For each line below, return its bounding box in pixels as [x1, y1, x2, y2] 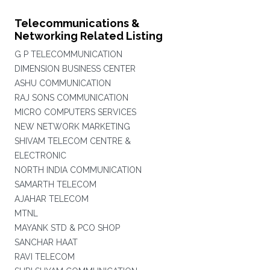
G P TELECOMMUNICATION [14, 49, 122, 59]
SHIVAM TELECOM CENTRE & [14, 136, 131, 146]
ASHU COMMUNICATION [14, 78, 111, 88]
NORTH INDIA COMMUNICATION [14, 165, 142, 175]
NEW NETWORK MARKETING [14, 122, 130, 131]
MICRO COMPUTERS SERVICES [14, 107, 136, 117]
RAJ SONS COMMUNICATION [14, 93, 128, 102]
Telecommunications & [14, 17, 140, 30]
